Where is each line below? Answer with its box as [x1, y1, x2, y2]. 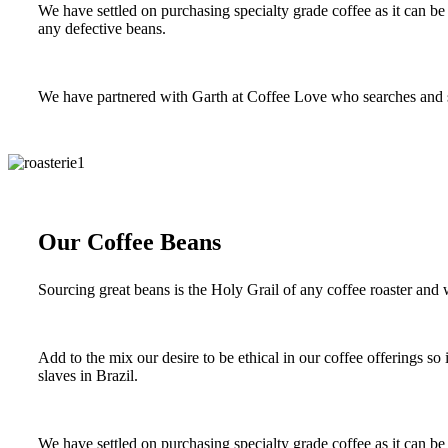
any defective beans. [38, 20, 166, 38]
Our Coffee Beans [38, 229, 221, 256]
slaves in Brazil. [38, 367, 138, 385]
